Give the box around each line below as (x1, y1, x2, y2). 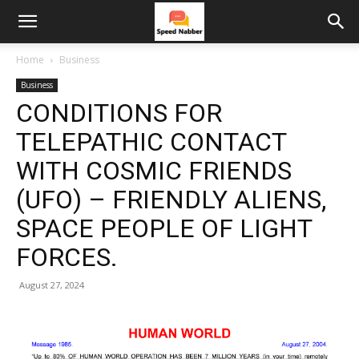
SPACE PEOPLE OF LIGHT (16, 213, 312, 244)
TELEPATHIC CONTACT (16, 127, 286, 157)
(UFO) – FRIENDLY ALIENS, (16, 184, 326, 215)
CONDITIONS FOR (16, 98, 222, 128)
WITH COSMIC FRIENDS (16, 155, 292, 186)
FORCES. (16, 242, 118, 272)
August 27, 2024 (19, 279, 84, 291)
